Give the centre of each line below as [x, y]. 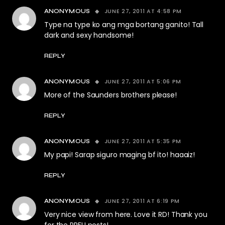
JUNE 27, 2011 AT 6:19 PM [142, 201]
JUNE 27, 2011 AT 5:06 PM [143, 81]
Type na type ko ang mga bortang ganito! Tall [124, 25]
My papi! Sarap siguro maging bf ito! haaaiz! [120, 155]
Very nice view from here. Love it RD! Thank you [126, 214]
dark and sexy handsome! [89, 35]
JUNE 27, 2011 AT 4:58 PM [143, 11]
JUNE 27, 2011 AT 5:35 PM [143, 141]
